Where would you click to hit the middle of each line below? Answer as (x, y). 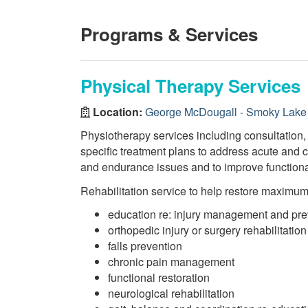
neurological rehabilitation (171, 293)
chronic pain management (171, 262)
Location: (118, 111)
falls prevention (145, 246)
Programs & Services (169, 34)
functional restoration (159, 277)
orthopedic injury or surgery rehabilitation (207, 230)
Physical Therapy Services (190, 86)
